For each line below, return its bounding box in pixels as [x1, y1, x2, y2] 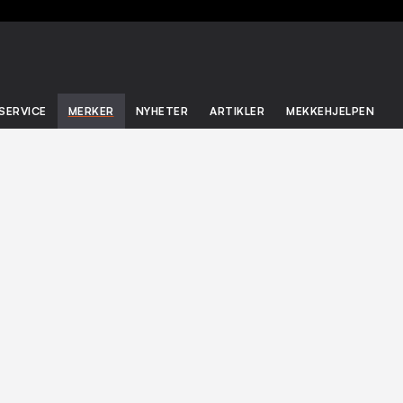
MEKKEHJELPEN [286, 104, 374, 118]
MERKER [67, 104, 114, 118]
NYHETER [135, 104, 188, 118]
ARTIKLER [210, 104, 264, 118]
